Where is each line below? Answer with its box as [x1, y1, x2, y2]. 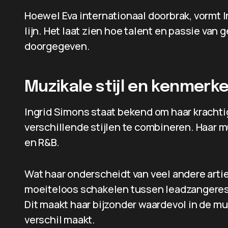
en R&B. [24, 135, 60, 149]
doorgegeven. [24, 39, 90, 53]
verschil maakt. [24, 213, 96, 226]
